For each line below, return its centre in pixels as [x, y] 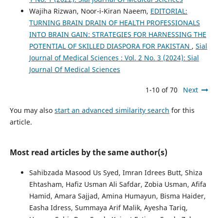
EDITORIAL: [169, 11]
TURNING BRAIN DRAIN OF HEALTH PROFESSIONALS [114, 22]
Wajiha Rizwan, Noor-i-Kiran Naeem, [90, 11]
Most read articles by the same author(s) [88, 152]
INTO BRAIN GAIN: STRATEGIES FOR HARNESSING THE [118, 34]
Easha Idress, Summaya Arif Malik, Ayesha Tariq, [108, 207]
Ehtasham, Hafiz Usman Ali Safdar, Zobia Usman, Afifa [118, 184]
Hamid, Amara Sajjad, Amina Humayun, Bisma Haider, [117, 196]
